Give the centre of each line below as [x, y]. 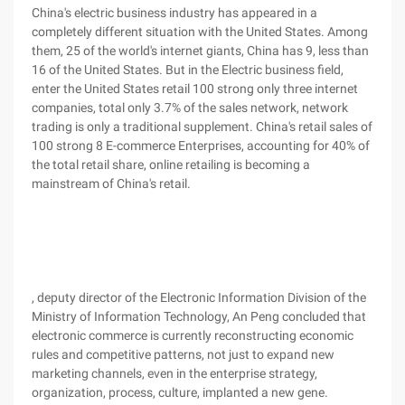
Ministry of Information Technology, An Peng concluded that [199, 316]
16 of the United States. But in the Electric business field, [188, 70]
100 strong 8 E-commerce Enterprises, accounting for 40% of [201, 146]
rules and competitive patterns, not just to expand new [183, 354]
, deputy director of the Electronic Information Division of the [199, 297]
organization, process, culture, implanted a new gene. [180, 392]
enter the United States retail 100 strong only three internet [195, 89]
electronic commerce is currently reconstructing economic [193, 335]
